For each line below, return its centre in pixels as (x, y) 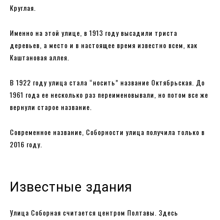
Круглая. (24, 7)
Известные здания (73, 187)
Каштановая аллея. (41, 57)
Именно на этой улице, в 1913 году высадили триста (94, 32)
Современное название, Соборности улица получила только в (107, 132)
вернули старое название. (52, 107)
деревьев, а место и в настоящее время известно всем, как (104, 45)
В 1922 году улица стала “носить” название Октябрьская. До (107, 82)
